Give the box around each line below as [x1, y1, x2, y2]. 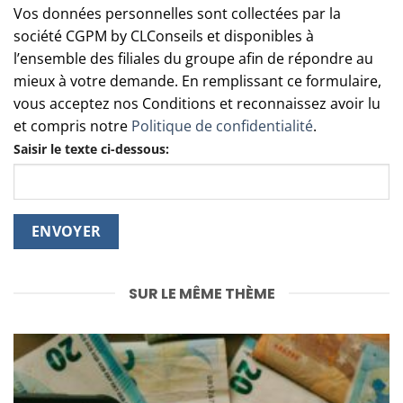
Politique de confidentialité [131, 115, 313, 136]
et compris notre [13, 115, 131, 136]
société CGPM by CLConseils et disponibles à [13, 25, 314, 46]
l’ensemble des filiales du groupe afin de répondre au [13, 48, 373, 68]
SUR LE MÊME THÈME [128, 282, 275, 304]
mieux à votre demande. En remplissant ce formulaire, [13, 70, 381, 91]
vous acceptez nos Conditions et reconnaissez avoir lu [13, 93, 381, 113]
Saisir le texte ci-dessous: [13, 139, 169, 157]
